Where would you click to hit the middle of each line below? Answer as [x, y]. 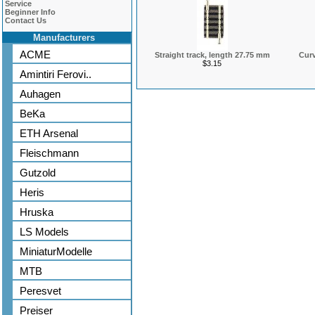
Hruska [37, 212]
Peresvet [40, 291]
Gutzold [38, 173]
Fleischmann [49, 153]
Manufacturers [64, 38]
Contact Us [26, 20]
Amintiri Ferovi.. [56, 74]
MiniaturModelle [56, 251]
